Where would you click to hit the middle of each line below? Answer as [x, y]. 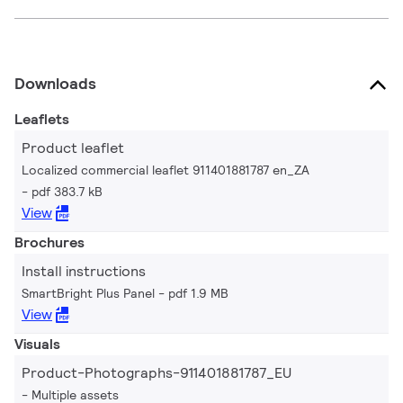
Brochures [49, 242]
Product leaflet [73, 148]
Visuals [37, 344]
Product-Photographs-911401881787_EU [157, 372]
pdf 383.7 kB [67, 191]
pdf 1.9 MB [198, 293]
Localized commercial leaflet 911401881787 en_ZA [166, 170]
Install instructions [84, 271]
